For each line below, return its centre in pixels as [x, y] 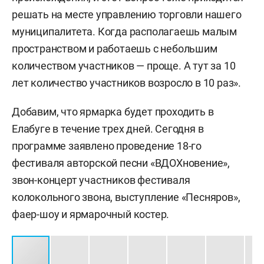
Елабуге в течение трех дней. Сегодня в [108, 129]
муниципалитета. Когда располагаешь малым [124, 32]
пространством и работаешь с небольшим [115, 49]
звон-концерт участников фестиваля [101, 180]
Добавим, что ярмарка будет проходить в [113, 112]
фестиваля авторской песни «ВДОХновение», [121, 163]
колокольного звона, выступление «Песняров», [126, 197]
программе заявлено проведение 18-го [107, 146]
